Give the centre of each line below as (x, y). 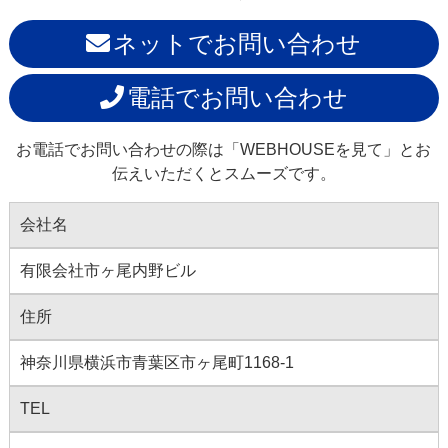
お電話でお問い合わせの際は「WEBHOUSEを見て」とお (224, 150)
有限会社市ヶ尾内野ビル (107, 271)
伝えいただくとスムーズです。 (223, 174)
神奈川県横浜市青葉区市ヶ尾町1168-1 (156, 363)
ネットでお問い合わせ (237, 44)
